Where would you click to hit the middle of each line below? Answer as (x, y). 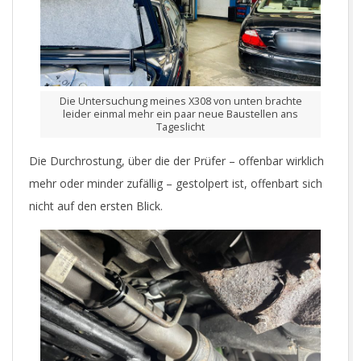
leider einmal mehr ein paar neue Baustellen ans (180, 114)
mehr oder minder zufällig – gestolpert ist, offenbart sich (176, 184)
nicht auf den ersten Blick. (96, 206)
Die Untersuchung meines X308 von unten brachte (180, 102)
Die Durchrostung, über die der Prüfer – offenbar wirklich (176, 161)
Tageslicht (180, 127)
